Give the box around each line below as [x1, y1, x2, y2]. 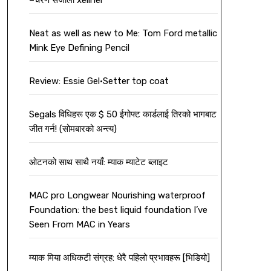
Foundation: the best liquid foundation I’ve [28, 204, 207, 216]
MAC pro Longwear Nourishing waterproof [28, 190, 206, 201]
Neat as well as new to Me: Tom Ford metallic [28, 28, 217, 39]
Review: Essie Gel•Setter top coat [28, 76, 169, 87]
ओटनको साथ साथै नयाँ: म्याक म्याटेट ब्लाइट [28, 157, 168, 168]
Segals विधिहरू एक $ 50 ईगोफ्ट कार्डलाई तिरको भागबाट [28, 109, 217, 120]
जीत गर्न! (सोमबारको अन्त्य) [28, 123, 117, 135]
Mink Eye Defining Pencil [28, 42, 129, 54]
